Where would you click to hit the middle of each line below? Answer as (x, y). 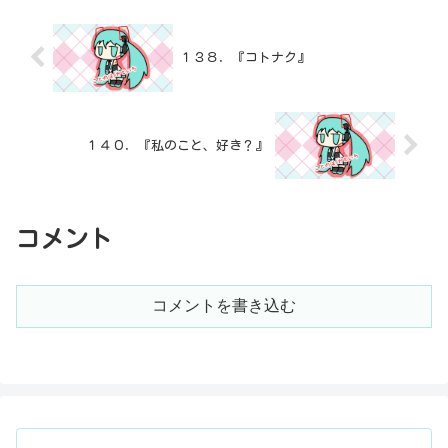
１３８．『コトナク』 (244, 58)
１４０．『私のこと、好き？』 (177, 146)
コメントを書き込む (224, 306)
